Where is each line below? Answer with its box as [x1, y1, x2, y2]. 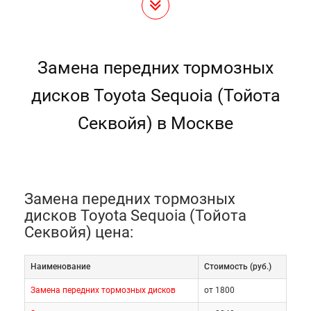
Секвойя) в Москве [78, 113, 233, 133]
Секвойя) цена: [24, 224, 133, 241]
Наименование [31, 262, 90, 271]
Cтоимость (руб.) [204, 262, 271, 271]
